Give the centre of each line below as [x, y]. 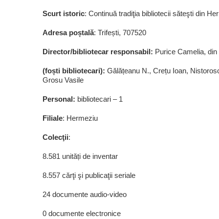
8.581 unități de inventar [80, 156]
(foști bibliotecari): [75, 71]
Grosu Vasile [63, 80]
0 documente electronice [82, 213]
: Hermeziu [80, 118]
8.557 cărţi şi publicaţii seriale [89, 175]
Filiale [53, 118]
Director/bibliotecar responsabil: [99, 52]
